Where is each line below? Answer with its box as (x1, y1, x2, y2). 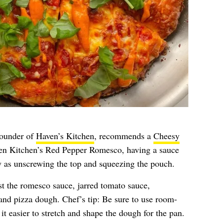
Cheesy (153, 130, 180, 142)
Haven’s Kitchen (36, 130, 94, 142)
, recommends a (94, 130, 153, 142)
